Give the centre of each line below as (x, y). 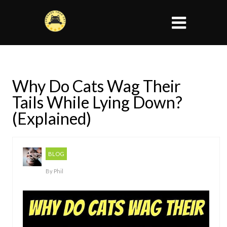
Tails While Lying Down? (97, 102)
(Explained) (52, 118)
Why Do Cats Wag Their (97, 86)
